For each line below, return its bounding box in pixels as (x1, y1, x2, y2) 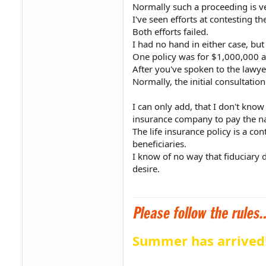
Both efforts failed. (132, 25, 208, 37)
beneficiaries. (132, 137, 186, 150)
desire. (132, 162, 160, 175)
